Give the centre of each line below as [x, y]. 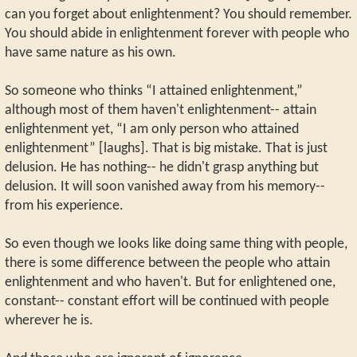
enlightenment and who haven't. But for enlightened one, [170, 282]
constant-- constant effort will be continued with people [167, 301]
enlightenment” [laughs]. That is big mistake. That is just [166, 148]
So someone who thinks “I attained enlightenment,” [154, 91]
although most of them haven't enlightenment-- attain [161, 110]
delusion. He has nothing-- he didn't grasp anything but [162, 167]
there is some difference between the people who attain [167, 263]
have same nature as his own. [90, 53]
